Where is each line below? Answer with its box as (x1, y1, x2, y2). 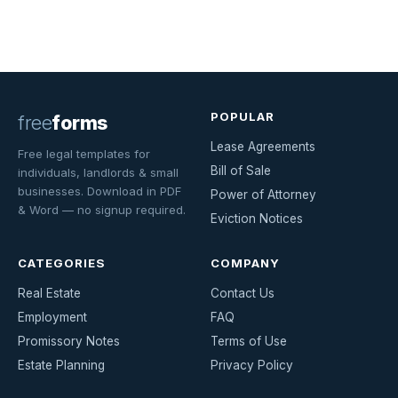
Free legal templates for (18, 146, 150, 161)
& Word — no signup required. (18, 202, 186, 217)
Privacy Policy (211, 357, 293, 372)
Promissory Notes (18, 333, 120, 348)
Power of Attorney (211, 187, 316, 202)
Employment (18, 309, 87, 324)
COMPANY (211, 255, 281, 270)
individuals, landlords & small (18, 164, 179, 179)
